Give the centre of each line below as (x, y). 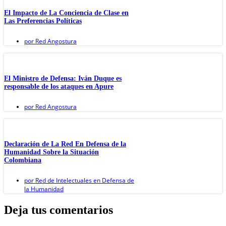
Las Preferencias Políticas (43, 21)
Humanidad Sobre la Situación (51, 152)
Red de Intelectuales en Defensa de (84, 180)
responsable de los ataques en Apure (59, 86)
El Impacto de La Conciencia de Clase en (66, 13)
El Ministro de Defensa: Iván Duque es (63, 78)
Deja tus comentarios (59, 210)
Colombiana (23, 160)
